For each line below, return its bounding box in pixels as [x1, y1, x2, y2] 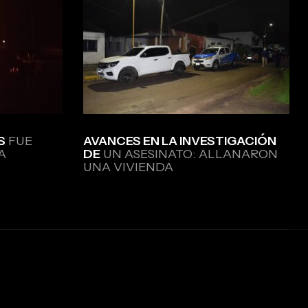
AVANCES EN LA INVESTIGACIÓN [83, 133, 276, 149]
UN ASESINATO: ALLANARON [100, 146, 278, 162]
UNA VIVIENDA [83, 159, 173, 175]
